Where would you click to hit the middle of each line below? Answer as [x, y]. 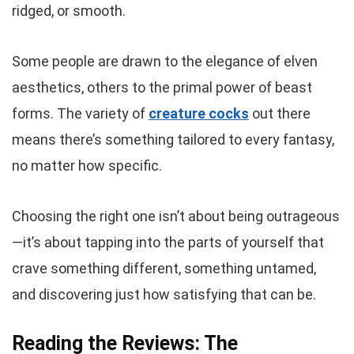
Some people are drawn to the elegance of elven [165, 61]
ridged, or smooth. [69, 10]
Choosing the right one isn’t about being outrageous [176, 216]
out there [280, 113]
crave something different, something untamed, [164, 268]
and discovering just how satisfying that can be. [164, 294]
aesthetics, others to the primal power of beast [162, 87]
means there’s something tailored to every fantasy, [173, 139]
